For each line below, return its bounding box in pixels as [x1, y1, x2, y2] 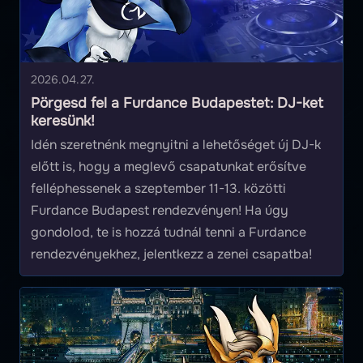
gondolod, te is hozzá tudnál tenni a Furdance [30, 224, 306, 241]
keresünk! [30, 112, 95, 130]
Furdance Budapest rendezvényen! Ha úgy [30, 202, 288, 220]
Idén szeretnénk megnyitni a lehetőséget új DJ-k [30, 136, 321, 154]
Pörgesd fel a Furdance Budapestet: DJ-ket [30, 94, 323, 113]
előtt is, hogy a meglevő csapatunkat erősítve [30, 158, 306, 176]
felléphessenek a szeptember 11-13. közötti [30, 180, 286, 198]
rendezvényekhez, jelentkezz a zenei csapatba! [30, 246, 312, 263]
